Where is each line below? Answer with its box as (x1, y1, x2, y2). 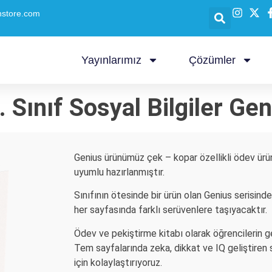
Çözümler (189, 54, 236, 66)
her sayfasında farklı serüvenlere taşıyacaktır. (74, 204, 267, 216)
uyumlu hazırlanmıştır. (74, 166, 165, 178)
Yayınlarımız (81, 54, 141, 66)
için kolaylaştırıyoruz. (74, 256, 162, 268)
